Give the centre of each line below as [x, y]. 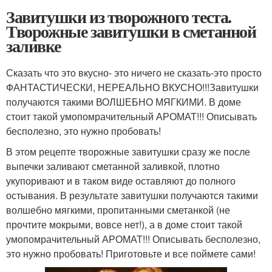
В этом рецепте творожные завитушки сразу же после [128, 151]
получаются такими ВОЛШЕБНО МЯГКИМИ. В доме [124, 101]
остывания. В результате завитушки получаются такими [132, 195]
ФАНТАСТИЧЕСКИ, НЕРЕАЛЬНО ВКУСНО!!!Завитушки [132, 87]
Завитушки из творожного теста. [119, 16]
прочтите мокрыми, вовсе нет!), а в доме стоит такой [124, 224]
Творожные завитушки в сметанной [131, 31]
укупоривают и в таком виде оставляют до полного [121, 180]
